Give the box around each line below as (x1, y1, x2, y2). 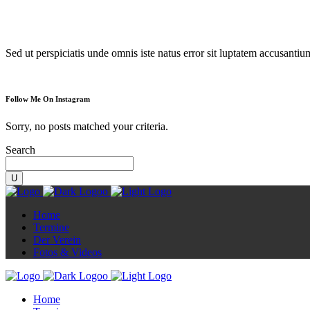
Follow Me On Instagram (6, 94, 90, 103)
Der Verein (33, 233, 81, 246)
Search (6, 143, 35, 156)
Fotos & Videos (33, 246, 102, 258)
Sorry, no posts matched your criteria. (6, 120, 168, 132)
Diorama (6, 6, 98, 35)
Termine (33, 221, 69, 233)
